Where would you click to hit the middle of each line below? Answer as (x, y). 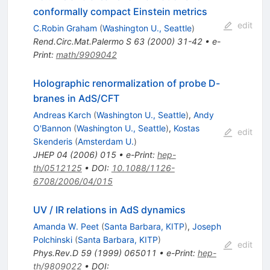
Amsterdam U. (105, 142)
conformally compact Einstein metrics (120, 12)
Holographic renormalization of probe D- (126, 83)
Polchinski (52, 240)
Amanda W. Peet (66, 227)
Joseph (206, 227)
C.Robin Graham (65, 28)
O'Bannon (52, 128)
